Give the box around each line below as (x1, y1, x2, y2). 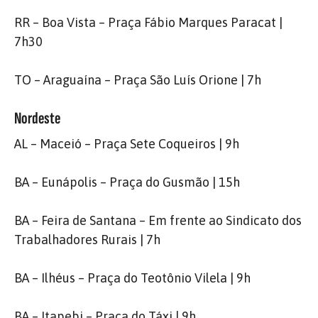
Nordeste (14, 109, 60, 128)
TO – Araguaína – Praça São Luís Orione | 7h (14, 72, 261, 87)
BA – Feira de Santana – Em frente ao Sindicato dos (14, 213, 302, 228)
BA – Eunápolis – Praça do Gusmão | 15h (14, 175, 240, 190)
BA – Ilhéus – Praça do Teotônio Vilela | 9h (14, 270, 251, 285)
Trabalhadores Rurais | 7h (14, 232, 160, 247)
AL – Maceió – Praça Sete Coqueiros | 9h (14, 136, 239, 151)
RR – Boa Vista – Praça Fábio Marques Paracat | (14, 15, 283, 30)
